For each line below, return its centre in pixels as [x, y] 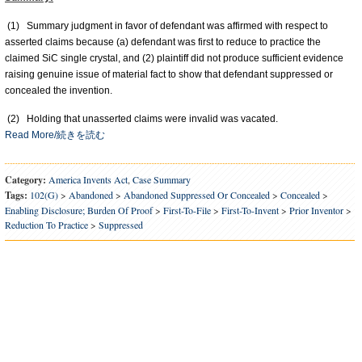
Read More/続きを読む [55, 135]
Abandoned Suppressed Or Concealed [197, 195]
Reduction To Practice [46, 225]
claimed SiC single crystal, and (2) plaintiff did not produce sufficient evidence [174, 58]
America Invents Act [88, 179]
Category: [25, 180]
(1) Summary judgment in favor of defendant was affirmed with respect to [166, 26]
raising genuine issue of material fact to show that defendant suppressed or [169, 74]
